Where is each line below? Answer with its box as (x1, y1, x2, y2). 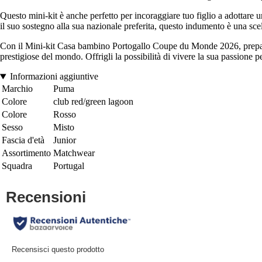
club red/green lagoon (53, 96, 133, 107)
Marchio (2, 84, 33, 94)
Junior (53, 135, 76, 146)
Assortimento (2, 148, 51, 158)
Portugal (53, 161, 84, 171)
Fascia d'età (2, 135, 44, 146)
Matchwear (53, 148, 95, 158)
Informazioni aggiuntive (9, 71, 98, 82)
